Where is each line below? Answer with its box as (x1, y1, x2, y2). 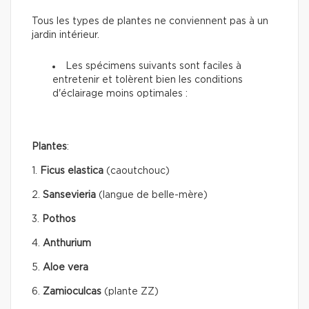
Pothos (42, 214, 76, 224)
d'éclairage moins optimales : (52, 88, 188, 99)
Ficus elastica (40, 166, 106, 176)
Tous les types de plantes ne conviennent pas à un (32, 16, 268, 26)
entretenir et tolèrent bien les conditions (52, 74, 243, 85)
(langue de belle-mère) (99, 190, 208, 200)
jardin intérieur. (32, 30, 99, 40)
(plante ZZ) (104, 286, 159, 297)
